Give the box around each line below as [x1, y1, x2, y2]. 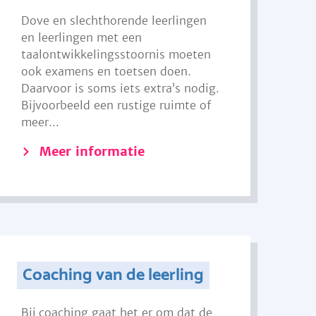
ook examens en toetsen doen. [21, 64, 192, 78]
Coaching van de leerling [22, 262, 204, 289]
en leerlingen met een [21, 30, 142, 44]
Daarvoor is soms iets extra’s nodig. [21, 81, 220, 95]
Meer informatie [39, 143, 145, 159]
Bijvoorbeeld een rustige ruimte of [21, 98, 212, 112]
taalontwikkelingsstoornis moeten [21, 47, 212, 61]
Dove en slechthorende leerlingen [21, 13, 207, 28]
